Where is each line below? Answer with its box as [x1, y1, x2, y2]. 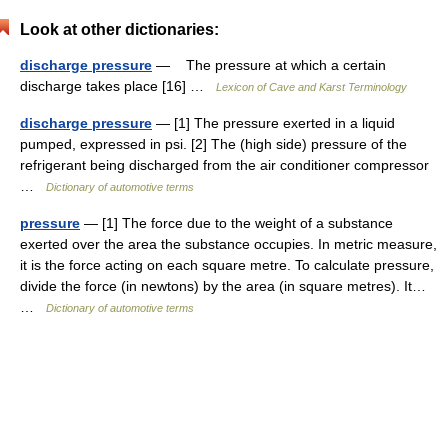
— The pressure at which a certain [152, 57, 386, 73]
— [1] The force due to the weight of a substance [80, 215, 393, 231]
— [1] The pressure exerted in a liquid [152, 115, 395, 131]
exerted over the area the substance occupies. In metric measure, [20, 236, 437, 252]
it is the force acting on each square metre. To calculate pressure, [20, 257, 434, 273]
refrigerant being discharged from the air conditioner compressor [20, 157, 429, 173]
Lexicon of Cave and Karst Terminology [216, 81, 407, 93]
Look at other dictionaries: [20, 21, 219, 38]
